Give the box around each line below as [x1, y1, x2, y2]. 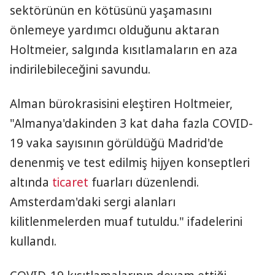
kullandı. [10, 233, 56, 249]
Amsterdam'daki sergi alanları [10, 194, 176, 210]
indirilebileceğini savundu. [10, 61, 150, 77]
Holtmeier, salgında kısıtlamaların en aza [10, 42, 238, 58]
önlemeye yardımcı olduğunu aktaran [10, 22, 219, 38]
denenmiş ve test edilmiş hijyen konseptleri [10, 155, 250, 171]
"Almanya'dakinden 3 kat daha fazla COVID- [10, 115, 253, 131]
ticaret [52, 174, 88, 190]
